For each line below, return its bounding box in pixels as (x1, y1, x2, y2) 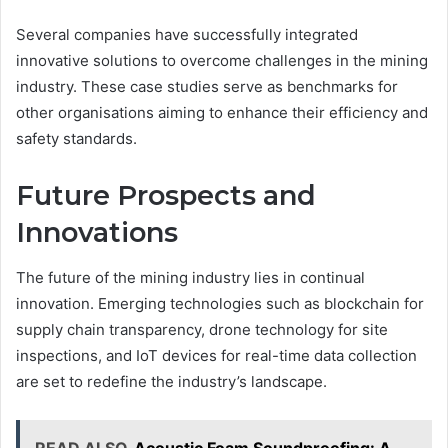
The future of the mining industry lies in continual (16, 267, 365, 287)
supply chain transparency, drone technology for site (16, 319, 388, 339)
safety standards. (16, 129, 137, 149)
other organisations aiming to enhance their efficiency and (16, 103, 428, 123)
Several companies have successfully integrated (16, 25, 358, 45)
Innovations (16, 216, 178, 250)
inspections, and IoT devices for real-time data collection (16, 345, 417, 365)
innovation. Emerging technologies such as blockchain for (16, 293, 424, 313)
